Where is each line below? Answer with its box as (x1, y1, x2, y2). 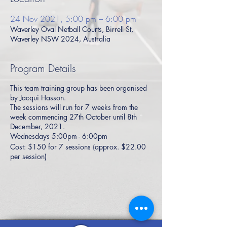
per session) (10, 152, 47, 161)
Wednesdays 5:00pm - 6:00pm (10, 131, 107, 141)
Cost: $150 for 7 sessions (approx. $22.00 (10, 142, 146, 152)
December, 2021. (10, 122, 67, 131)
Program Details (10, 61, 76, 75)
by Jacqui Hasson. (10, 93, 68, 102)
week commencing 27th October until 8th (10, 112, 137, 122)
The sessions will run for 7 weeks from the (10, 102, 138, 112)
